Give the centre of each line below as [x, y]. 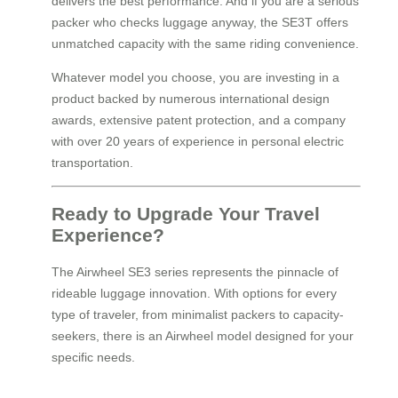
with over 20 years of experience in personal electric [198, 142]
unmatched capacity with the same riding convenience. [205, 44]
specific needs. [93, 358]
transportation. [92, 163]
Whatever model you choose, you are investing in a [195, 78]
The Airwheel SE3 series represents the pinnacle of [195, 272]
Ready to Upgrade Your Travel [186, 213]
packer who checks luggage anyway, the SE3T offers [200, 23]
